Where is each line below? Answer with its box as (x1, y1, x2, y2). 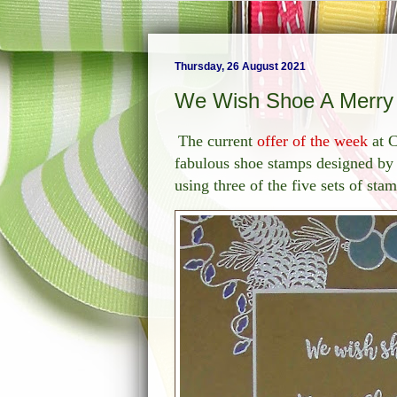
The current (178, 131, 257, 150)
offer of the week (257, 131, 368, 150)
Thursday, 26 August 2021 (175, 60, 306, 73)
